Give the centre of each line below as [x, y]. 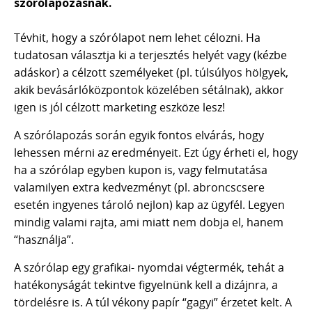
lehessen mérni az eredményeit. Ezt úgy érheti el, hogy [156, 153]
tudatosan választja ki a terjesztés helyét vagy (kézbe [150, 55]
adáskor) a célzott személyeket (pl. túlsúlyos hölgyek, [151, 72]
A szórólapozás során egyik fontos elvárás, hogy [139, 135]
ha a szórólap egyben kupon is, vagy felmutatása [141, 170]
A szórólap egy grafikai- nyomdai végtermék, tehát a [149, 267]
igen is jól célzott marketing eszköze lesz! [119, 107]
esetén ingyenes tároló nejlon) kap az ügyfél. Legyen [149, 205]
